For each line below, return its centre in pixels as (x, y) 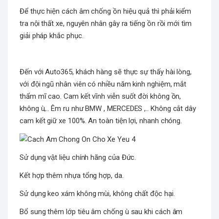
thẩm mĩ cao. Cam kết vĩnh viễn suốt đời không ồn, (100, 97)
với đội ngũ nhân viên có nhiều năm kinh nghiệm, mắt (103, 84)
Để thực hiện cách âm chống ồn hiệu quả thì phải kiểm (106, 11)
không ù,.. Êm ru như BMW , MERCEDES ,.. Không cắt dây (108, 109)
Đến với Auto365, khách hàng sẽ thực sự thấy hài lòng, (106, 72)
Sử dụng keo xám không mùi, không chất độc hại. (97, 193)
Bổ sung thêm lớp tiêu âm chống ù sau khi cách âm (101, 211)
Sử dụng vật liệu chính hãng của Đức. (78, 157)
